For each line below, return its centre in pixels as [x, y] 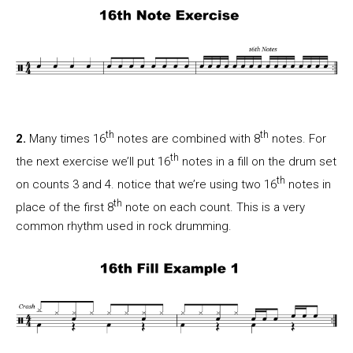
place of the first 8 [65, 208]
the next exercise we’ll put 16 [93, 162]
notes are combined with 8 [187, 139]
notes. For [297, 139]
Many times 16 [67, 139]
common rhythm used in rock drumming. [124, 227]
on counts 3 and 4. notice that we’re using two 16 [146, 185]
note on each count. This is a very [214, 208]
